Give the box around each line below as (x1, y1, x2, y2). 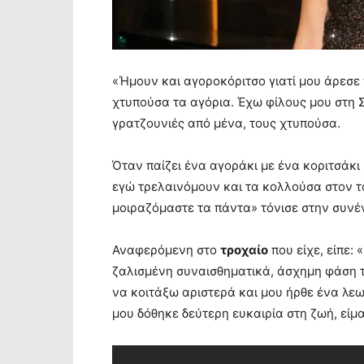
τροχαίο (220, 241, 268, 258)
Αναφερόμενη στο (112, 241, 220, 258)
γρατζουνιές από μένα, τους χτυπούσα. (112, 115, 340, 131)
